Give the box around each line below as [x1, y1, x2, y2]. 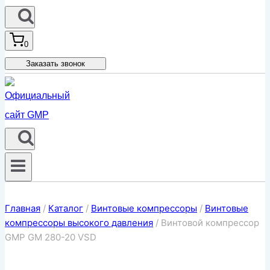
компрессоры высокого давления [5, 217, 153, 229]
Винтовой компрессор [161, 217, 259, 229]
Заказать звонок [26, 59, 85, 68]
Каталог [48, 202, 83, 215]
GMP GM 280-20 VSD [5, 231, 96, 243]
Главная [5, 202, 40, 215]
